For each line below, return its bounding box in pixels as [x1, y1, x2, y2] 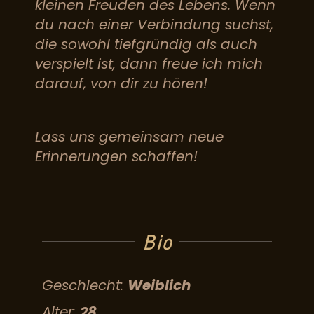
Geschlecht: [42, 275, 123, 295]
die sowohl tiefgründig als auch [35, 34, 257, 54]
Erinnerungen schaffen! [35, 146, 198, 166]
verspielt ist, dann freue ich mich [35, 54, 263, 74]
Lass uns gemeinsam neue [35, 127, 224, 146]
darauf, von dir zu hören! [35, 74, 207, 93]
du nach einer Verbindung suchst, [35, 15, 273, 34]
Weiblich [128, 275, 191, 295]
